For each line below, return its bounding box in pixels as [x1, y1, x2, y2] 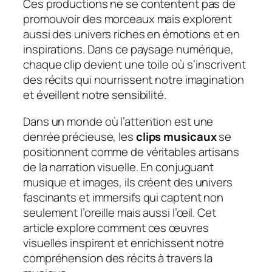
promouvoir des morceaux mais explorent [23, 11, 233, 27]
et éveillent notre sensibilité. [23, 87, 166, 103]
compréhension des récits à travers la [23, 250, 213, 266]
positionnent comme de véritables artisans [23, 143, 239, 160]
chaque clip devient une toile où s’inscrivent [23, 56, 246, 73]
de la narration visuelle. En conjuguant [23, 158, 214, 175]
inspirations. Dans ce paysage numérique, [23, 41, 234, 58]
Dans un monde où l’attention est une [23, 113, 214, 129]
